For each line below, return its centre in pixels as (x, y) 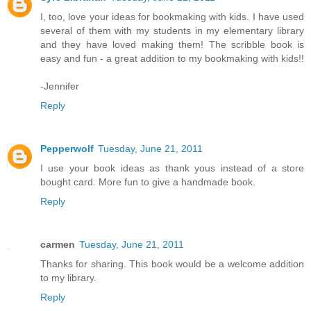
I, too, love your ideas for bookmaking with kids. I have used (172, 16)
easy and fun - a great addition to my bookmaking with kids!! (172, 58)
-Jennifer (60, 86)
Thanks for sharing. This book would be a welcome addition (172, 263)
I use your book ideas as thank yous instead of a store (172, 168)
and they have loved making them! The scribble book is (172, 44)
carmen (58, 244)
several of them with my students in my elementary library (172, 30)
